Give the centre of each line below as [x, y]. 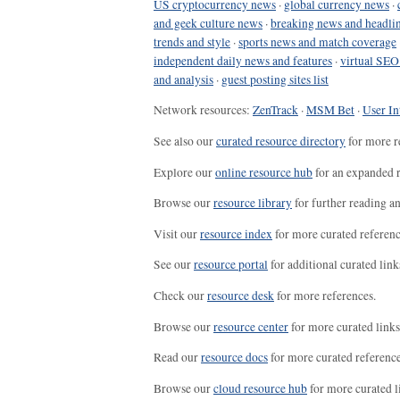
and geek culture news [208, 23]
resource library [253, 203]
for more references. [325, 295]
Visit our [177, 233]
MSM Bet [330, 110]
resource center [251, 326]
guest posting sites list [275, 79]
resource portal [231, 265]
